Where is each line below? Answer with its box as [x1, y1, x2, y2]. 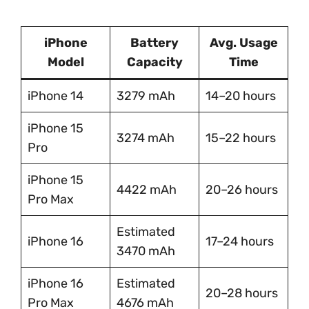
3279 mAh [117, 88, 175, 103]
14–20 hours [206, 88, 276, 103]
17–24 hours [206, 233, 274, 249]
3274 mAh [117, 130, 175, 146]
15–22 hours [206, 130, 276, 146]
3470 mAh [117, 243, 175, 259]
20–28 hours [206, 285, 278, 301]
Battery [130, 34, 179, 50]
